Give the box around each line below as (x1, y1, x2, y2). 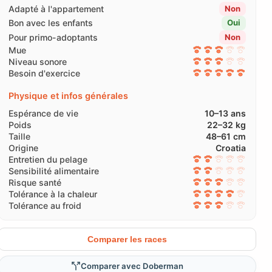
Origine (8, 142, 38, 153)
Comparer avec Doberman (80, 260, 183, 271)
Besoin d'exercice (8, 67, 80, 78)
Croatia (216, 142, 246, 153)
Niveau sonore (8, 56, 67, 67)
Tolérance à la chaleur (8, 188, 97, 199)
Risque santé (8, 177, 61, 188)
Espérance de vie (8, 107, 78, 118)
